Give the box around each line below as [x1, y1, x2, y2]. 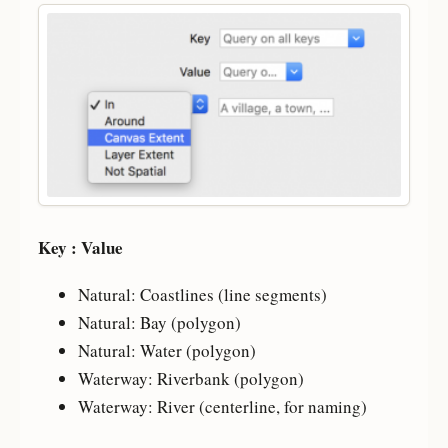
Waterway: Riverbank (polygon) [77, 367, 304, 391]
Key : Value [37, 235, 123, 261]
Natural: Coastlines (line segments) [77, 283, 327, 307]
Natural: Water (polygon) [77, 339, 256, 363]
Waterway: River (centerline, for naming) [77, 395, 367, 419]
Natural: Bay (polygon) [77, 311, 241, 335]
